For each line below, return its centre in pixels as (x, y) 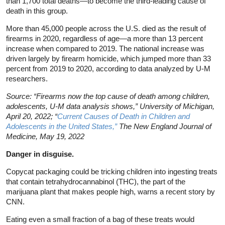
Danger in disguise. (40, 154)
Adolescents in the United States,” (62, 127)
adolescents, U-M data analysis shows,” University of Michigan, (110, 106)
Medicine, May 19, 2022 (45, 137)
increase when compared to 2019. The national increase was (105, 49)
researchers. (27, 79)
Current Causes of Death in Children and (124, 117)
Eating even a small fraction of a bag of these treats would (100, 219)
